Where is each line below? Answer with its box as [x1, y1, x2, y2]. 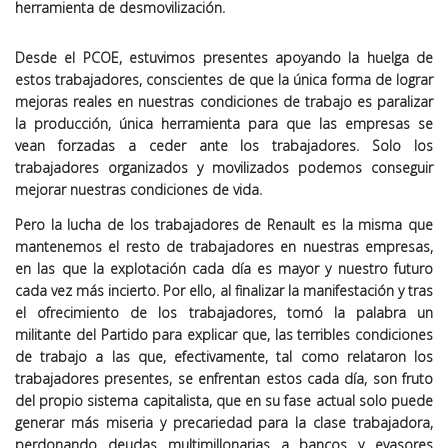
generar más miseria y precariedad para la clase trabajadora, [15, 413, 433, 432]
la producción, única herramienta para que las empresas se [15, 114, 433, 133]
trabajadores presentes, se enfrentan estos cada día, [15, 369, 373, 388]
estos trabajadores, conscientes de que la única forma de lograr [15, 70, 433, 89]
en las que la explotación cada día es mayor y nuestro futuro [15, 259, 433, 278]
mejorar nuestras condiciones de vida [15, 180, 259, 199]
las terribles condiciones [274, 325, 433, 344]
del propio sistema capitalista [15, 391, 209, 410]
